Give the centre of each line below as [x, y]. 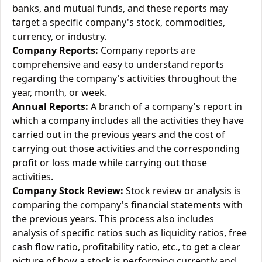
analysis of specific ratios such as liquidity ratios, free [130, 233]
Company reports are [147, 50]
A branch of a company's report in [165, 106]
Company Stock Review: [68, 191]
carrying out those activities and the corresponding [126, 149]
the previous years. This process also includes [113, 219]
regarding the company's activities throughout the [125, 78]
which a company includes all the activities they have [128, 120]
